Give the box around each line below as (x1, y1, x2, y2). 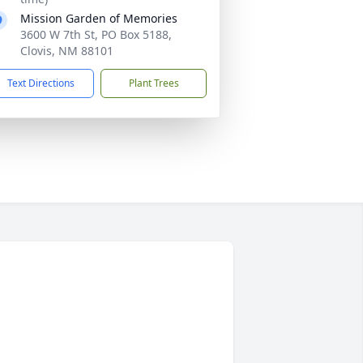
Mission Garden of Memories (20, 11, 177, 26)
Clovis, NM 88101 (20, 43, 113, 58)
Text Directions (7, 76, 75, 90)
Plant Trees (128, 76, 179, 90)
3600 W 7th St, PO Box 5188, (20, 27, 172, 42)
